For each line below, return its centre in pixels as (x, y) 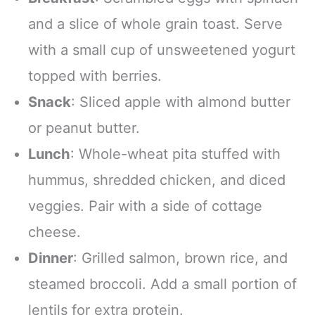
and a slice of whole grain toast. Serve (155, 24)
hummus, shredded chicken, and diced (157, 180)
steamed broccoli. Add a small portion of (162, 284)
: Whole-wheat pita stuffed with (175, 154)
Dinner (51, 258)
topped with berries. (95, 76)
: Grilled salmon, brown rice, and (180, 258)
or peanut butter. (84, 128)
